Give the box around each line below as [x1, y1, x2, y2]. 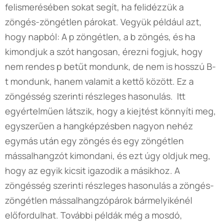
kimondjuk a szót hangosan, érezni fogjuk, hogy [5, 45, 203, 57]
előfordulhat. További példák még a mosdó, [5, 209, 182, 221]
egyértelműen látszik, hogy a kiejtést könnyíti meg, [5, 105, 216, 117]
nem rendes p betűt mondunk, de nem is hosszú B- [5, 60, 216, 72]
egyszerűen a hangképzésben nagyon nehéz [5, 119, 193, 132]
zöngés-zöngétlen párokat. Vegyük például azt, [5, 15, 202, 28]
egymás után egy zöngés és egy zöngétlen [5, 134, 184, 147]
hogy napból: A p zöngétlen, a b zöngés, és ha [5, 30, 195, 43]
